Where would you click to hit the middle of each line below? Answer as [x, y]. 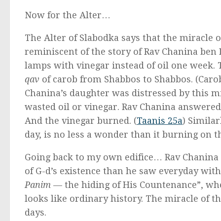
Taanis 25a [160, 120]
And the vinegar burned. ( [81, 120]
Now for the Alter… [68, 15]
